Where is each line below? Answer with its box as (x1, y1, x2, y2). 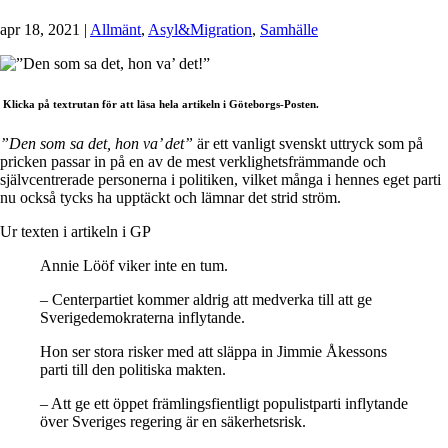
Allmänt (90, 20, 141, 38)
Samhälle (260, 20, 318, 38)
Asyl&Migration (148, 20, 252, 38)
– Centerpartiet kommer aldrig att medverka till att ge (40, 290, 372, 308)
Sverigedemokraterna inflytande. (40, 308, 245, 326)
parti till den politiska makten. (40, 360, 226, 378)
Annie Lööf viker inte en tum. (40, 256, 228, 274)
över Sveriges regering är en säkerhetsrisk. (40, 412, 306, 430)
